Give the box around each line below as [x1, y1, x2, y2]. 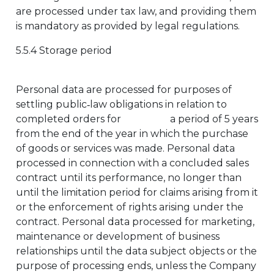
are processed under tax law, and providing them [16, 6, 256, 17]
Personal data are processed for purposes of [16, 84, 232, 95]
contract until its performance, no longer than [16, 172, 242, 183]
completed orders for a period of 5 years [16, 113, 258, 125]
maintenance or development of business [16, 231, 220, 242]
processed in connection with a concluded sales [16, 157, 249, 169]
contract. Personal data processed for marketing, [16, 216, 254, 228]
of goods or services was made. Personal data [16, 143, 235, 154]
